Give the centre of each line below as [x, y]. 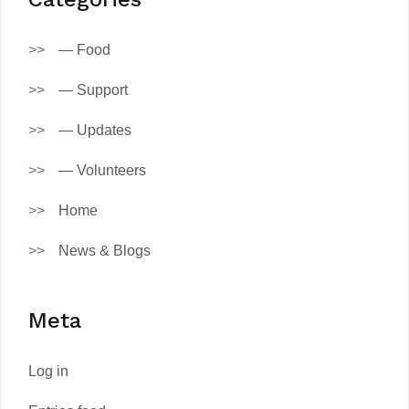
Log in [48, 371]
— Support [93, 89]
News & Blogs [105, 250]
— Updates [95, 130]
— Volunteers [102, 170]
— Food [84, 49]
